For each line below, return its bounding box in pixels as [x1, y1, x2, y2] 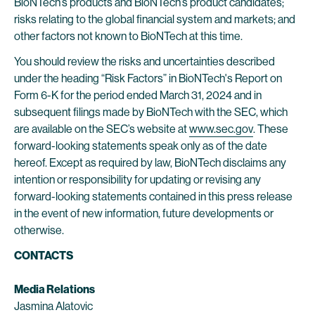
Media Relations [14, 283, 95, 296]
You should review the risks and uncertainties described [14, 55, 275, 68]
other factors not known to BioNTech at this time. [14, 30, 243, 43]
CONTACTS [14, 249, 73, 262]
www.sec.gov [189, 122, 253, 136]
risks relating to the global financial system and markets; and [14, 13, 295, 26]
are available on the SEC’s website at [14, 122, 189, 136]
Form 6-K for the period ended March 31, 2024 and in [14, 89, 262, 102]
